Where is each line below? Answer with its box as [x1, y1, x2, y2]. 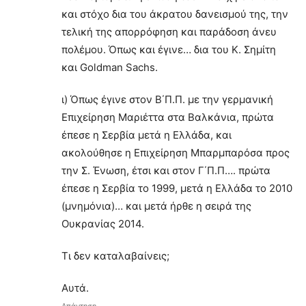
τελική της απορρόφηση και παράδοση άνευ [61, 25, 277, 38]
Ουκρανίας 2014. [61, 217, 144, 230]
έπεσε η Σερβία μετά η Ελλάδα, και [61, 128, 232, 141]
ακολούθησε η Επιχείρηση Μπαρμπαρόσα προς [61, 145, 290, 159]
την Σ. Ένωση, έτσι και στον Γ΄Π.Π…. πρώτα [61, 163, 270, 177]
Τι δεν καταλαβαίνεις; [61, 249, 169, 262]
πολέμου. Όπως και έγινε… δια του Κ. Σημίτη [61, 42, 276, 56]
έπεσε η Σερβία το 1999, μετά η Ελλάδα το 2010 [61, 181, 292, 195]
